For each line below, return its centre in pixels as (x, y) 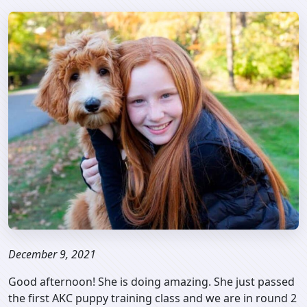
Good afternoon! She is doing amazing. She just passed (151, 282)
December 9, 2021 (52, 254)
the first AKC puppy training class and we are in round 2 (152, 298)
